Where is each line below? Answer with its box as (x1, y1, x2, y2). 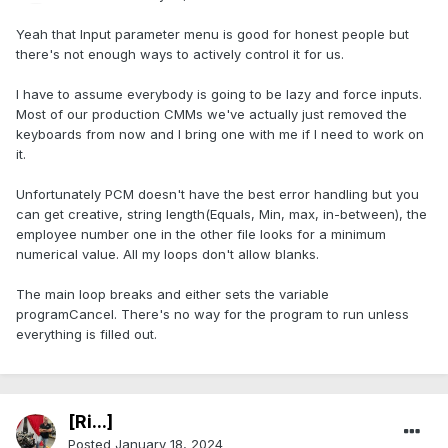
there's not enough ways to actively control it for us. (16, 46, 344, 63)
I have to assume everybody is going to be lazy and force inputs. (16, 86, 422, 103)
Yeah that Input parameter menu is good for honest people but (16, 26, 409, 43)
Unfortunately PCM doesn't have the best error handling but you (16, 186, 419, 203)
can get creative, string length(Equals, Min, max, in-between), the (16, 206, 427, 223)
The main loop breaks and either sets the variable (16, 286, 329, 303)
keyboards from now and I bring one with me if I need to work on (16, 126, 424, 143)
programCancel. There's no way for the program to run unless (16, 306, 409, 323)
